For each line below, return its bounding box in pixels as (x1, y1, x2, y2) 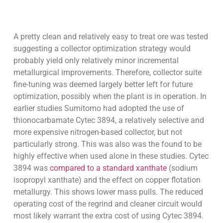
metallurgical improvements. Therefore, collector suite (13, 68, 202, 78)
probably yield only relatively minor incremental (13, 56, 179, 66)
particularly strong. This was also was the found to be (13, 139, 202, 149)
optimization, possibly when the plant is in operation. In (13, 92, 207, 102)
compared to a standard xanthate (49, 163, 167, 173)
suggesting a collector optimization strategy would (13, 44, 191, 54)
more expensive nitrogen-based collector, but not (13, 127, 182, 137)
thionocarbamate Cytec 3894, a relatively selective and (13, 115, 204, 125)
